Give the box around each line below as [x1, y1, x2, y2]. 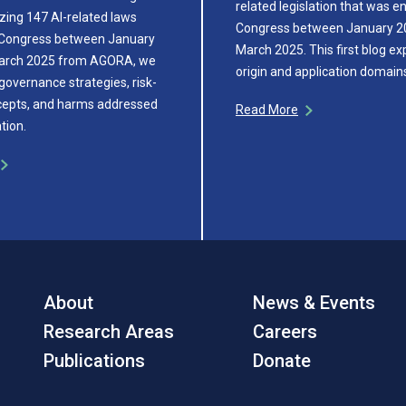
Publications [43, 349, 145, 372]
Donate [253, 349, 312, 372]
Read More [236, 101, 298, 117]
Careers [253, 320, 318, 343]
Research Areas [43, 320, 174, 343]
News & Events [253, 291, 376, 314]
